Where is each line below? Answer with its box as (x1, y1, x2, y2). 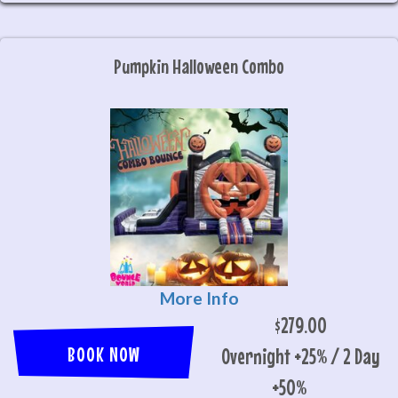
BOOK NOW (67, 342, 140, 366)
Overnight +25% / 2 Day (221, 344, 380, 369)
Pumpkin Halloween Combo (114, 54, 284, 78)
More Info (159, 288, 239, 308)
